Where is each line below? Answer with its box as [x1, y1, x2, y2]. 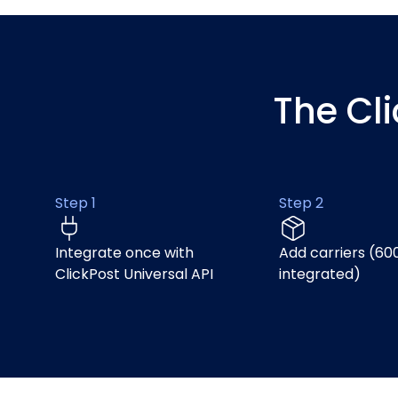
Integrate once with [55, 243, 194, 263]
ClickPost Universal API [55, 264, 213, 284]
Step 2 [279, 193, 323, 213]
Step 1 [55, 193, 96, 213]
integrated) [279, 264, 361, 284]
